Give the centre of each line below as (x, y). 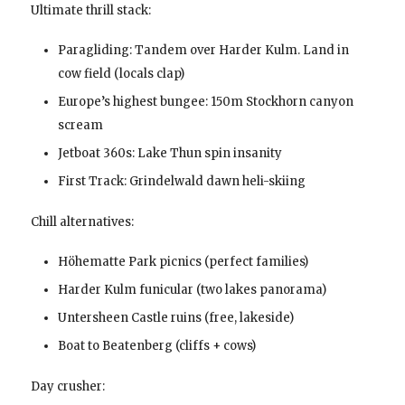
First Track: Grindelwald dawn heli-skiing (181, 181)
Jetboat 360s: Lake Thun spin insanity (170, 153)
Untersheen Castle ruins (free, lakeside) (175, 318)
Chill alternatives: (82, 222)
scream (80, 125)
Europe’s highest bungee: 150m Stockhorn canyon (205, 102)
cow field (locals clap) (121, 74)
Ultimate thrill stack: (90, 10)
